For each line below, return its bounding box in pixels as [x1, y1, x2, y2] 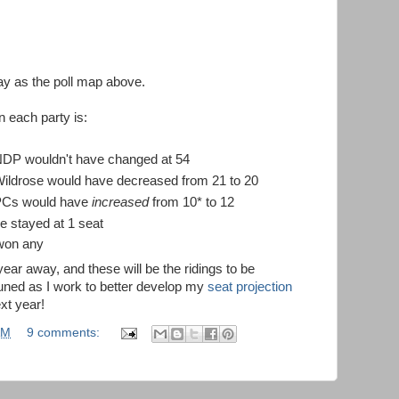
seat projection [208, 279, 292, 294]
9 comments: [26, 326, 103, 340]
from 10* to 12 [149, 194, 235, 209]
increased [92, 194, 150, 209]
